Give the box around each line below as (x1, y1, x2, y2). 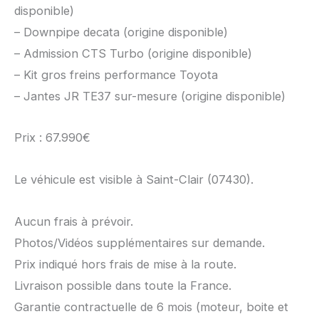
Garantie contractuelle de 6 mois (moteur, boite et (14, 299, 288, 314)
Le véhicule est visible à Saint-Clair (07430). (14, 172, 253, 187)
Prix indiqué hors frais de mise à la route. (14, 256, 236, 271)
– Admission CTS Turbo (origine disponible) (14, 46, 252, 61)
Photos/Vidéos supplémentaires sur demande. (14, 235, 265, 250)
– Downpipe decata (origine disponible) (14, 24, 228, 39)
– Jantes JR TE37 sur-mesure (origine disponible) (14, 88, 286, 103)
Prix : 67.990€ (14, 130, 90, 145)
